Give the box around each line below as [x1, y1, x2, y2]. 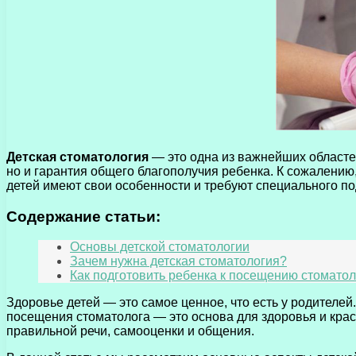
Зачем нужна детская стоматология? [70, 254, 287, 269]
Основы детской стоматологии [70, 240, 250, 254]
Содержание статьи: [6, 207, 161, 225]
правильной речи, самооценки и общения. [6, 324, 254, 339]
